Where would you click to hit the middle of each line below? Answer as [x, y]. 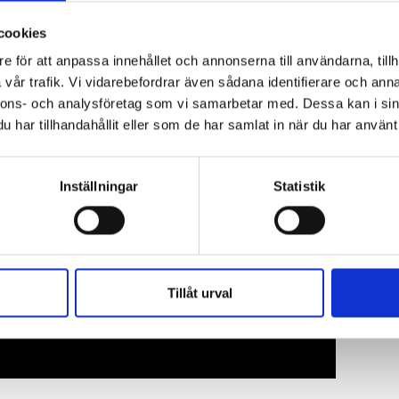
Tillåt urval [199, 293]
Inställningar [99, 186]
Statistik [299, 186]
